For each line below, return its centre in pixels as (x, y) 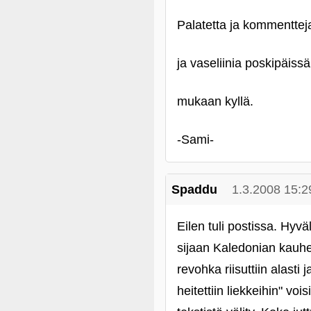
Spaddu (194, 190)
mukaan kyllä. (215, 101)
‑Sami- (195, 140)
